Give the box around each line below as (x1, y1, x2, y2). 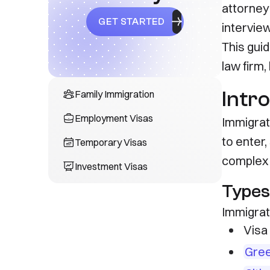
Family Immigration (75, 88, 154, 100)
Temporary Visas (75, 136, 147, 148)
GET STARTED (98, 16, 166, 27)
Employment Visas (75, 112, 153, 124)
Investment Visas (75, 160, 148, 172)
